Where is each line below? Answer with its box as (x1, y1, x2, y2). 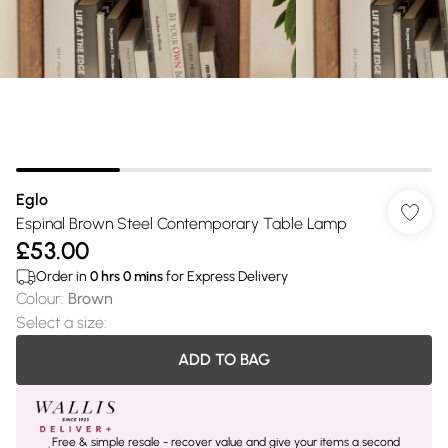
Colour (16, 289, 61, 308)
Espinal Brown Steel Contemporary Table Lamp (16, 214, 347, 233)
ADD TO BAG (178, 350, 270, 369)
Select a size (16, 313, 104, 332)
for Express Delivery (163, 268, 288, 285)
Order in (36, 268, 90, 285)
